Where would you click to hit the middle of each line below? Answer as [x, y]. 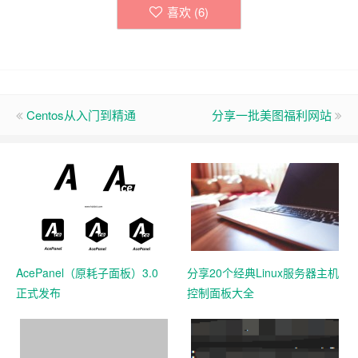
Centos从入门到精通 [81, 115]
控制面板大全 [221, 292]
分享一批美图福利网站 [272, 115]
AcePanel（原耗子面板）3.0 [87, 272]
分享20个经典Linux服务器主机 [263, 272]
